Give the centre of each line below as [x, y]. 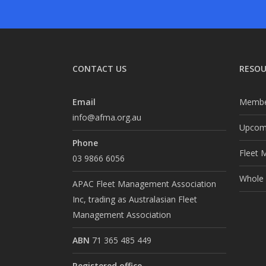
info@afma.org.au [107, 118]
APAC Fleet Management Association [144, 184]
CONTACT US [99, 69]
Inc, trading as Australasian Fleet [135, 199]
